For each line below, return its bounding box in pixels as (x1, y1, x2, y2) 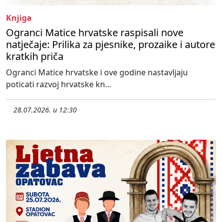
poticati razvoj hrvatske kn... (6, 79, 111, 90)
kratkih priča (6, 50, 63, 63)
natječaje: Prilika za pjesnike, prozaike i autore (6, 38, 215, 52)
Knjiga (6, 12, 32, 24)
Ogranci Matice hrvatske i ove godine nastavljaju (6, 67, 188, 78)
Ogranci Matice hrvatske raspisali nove (6, 26, 183, 40)
